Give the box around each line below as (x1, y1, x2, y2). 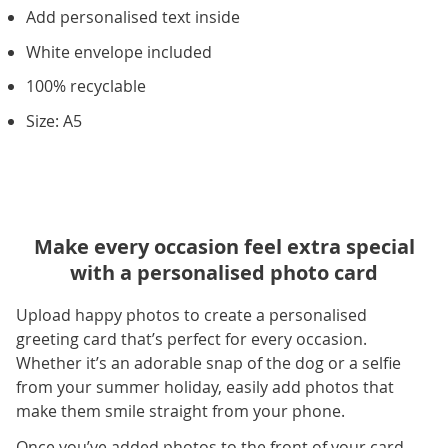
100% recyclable (26, 75, 146, 98)
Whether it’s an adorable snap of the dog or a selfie (16, 352, 401, 374)
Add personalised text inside (26, 6, 240, 29)
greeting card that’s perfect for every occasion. (16, 328, 367, 350)
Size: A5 (26, 109, 82, 132)
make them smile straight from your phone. (16, 400, 349, 422)
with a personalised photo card (70, 259, 378, 286)
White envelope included (26, 40, 212, 63)
